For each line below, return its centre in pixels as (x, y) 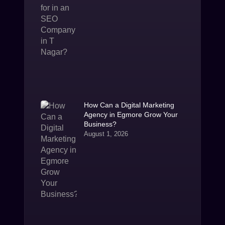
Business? (100, 124)
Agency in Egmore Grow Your (131, 115)
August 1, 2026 (106, 134)
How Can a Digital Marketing (129, 105)
